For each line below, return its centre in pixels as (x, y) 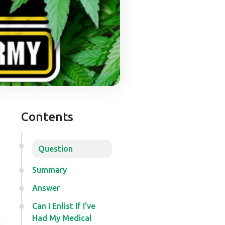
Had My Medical (62, 218)
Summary (49, 170)
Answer (46, 188)
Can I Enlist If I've (64, 206)
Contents (47, 117)
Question (55, 149)
